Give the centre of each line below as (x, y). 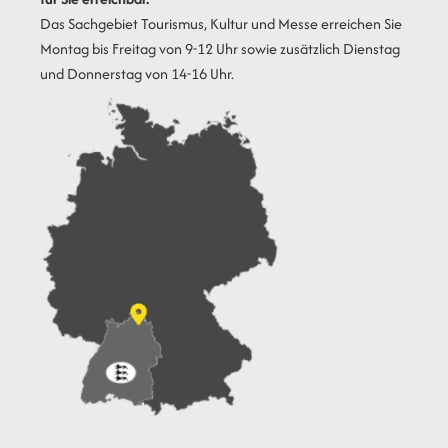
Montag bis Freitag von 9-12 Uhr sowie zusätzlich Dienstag (220, 48)
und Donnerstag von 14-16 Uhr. (137, 73)
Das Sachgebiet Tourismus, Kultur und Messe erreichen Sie (221, 23)
